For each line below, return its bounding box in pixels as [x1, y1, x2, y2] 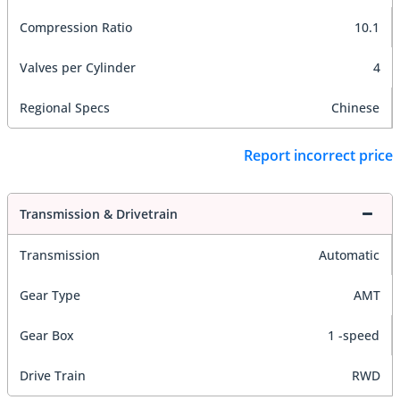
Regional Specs [20, 98, 110, 116]
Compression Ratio [20, 18, 132, 36]
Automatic [319, 246, 379, 264]
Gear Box [20, 327, 74, 345]
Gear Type [20, 287, 80, 304]
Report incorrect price [244, 145, 393, 165]
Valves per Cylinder [20, 58, 136, 76]
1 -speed [328, 327, 379, 345]
